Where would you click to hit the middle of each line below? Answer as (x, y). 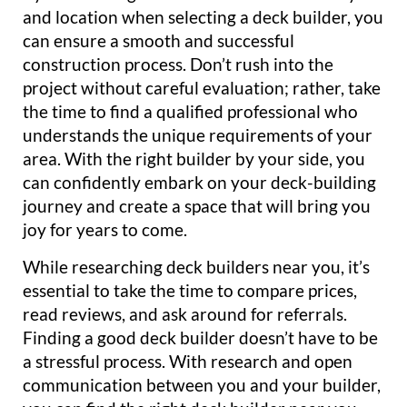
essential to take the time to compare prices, (190, 290)
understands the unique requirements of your (198, 135)
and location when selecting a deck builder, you (203, 17)
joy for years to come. (105, 230)
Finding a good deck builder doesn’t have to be (200, 337)
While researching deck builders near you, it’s (196, 266)
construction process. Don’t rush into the (178, 65)
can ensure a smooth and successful (159, 41)
